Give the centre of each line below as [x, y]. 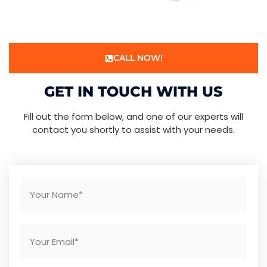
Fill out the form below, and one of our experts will [133, 117]
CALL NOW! [138, 58]
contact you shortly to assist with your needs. [133, 130]
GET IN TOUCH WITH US [133, 92]
